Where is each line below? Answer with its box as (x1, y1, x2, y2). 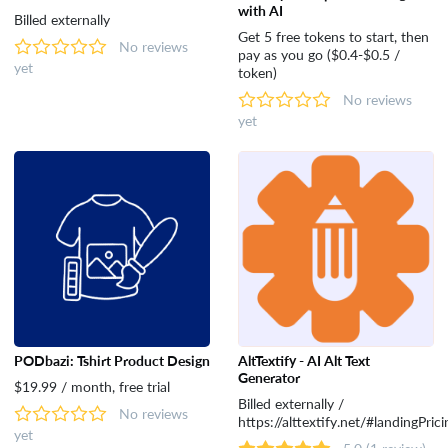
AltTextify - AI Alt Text (237, 352, 370, 367)
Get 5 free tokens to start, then (237, 28, 429, 43)
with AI (237, 2, 283, 17)
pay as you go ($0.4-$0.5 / (237, 46, 400, 61)
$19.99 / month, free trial (13, 378, 170, 393)
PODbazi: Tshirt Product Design (13, 352, 210, 367)
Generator (237, 369, 300, 384)
